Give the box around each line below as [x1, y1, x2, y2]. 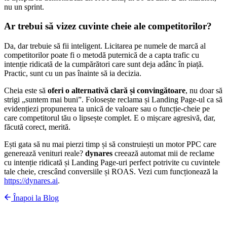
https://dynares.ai [4, 176, 58, 185]
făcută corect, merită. [4, 123, 70, 131]
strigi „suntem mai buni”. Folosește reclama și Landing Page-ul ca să [4, 95, 222, 104]
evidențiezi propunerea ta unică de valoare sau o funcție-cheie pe [4, 104, 210, 113]
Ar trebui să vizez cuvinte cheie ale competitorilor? [4, 21, 212, 32]
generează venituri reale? [4, 149, 85, 158]
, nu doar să [185, 86, 222, 95]
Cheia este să [4, 86, 48, 95]
